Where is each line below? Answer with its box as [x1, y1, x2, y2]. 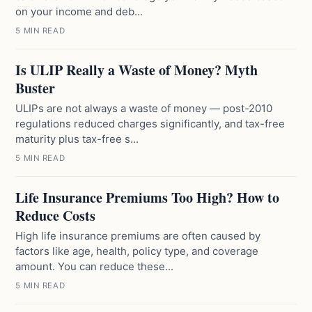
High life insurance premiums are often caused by [15, 229, 261, 242]
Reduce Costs [15, 205, 96, 226]
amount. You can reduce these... [15, 260, 174, 273]
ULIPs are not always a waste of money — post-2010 [15, 102, 273, 115]
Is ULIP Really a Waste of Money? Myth [15, 60, 258, 80]
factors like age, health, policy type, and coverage [15, 244, 259, 258]
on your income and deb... [15, 5, 143, 18]
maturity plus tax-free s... [15, 132, 139, 146]
